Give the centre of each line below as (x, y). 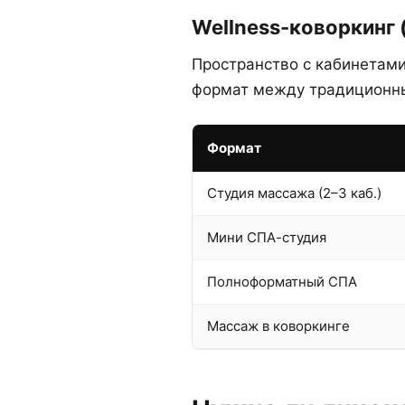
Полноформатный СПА (282, 282)
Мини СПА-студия (267, 237)
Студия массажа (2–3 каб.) (294, 193)
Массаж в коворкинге (278, 326)
